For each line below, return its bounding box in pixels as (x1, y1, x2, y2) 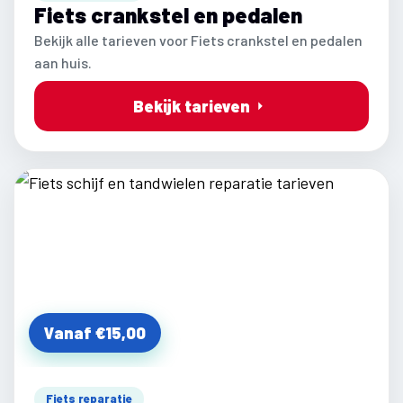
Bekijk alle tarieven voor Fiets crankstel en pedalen (34, 31, 363, 49)
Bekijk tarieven (133, 95, 250, 116)
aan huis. (34, 53, 92, 71)
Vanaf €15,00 (44, 322, 146, 343)
